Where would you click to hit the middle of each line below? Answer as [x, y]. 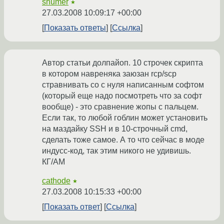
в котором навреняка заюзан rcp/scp [109, 74]
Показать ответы [75, 28]
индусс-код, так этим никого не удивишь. [116, 151]
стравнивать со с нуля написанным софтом [123, 85]
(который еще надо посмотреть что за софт [122, 96]
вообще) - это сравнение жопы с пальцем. [120, 107]
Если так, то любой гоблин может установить [125, 118]
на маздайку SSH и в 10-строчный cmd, [115, 129]
